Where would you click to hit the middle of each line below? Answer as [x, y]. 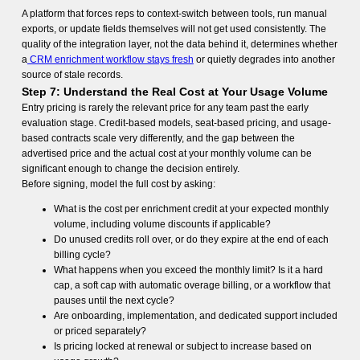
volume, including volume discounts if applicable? [162, 224]
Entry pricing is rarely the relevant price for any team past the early [165, 108]
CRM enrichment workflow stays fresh [110, 59]
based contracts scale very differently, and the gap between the [158, 138]
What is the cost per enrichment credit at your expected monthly [191, 209]
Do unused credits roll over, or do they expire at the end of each [191, 239]
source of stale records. [72, 75]
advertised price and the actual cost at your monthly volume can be [166, 153]
